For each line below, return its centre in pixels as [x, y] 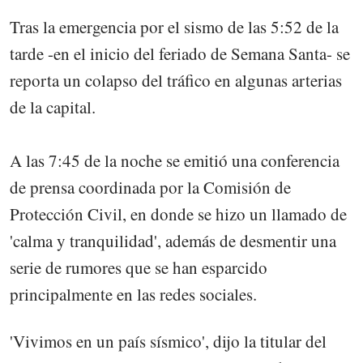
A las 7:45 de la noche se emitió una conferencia [175, 160]
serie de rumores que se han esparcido [139, 267]
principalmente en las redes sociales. [133, 294]
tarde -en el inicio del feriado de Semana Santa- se [180, 53]
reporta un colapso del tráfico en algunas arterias [176, 80]
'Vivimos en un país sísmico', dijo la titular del [168, 341]
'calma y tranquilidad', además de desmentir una [173, 240]
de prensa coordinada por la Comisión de [150, 187]
